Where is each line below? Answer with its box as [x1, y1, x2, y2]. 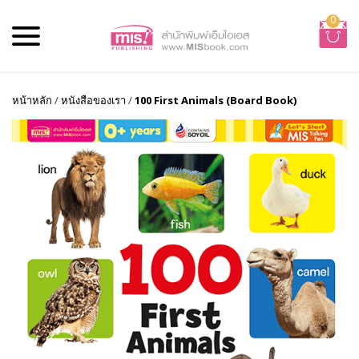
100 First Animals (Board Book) [135, 93, 296, 107]
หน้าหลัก [12, 93, 52, 107]
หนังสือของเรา [61, 93, 126, 107]
